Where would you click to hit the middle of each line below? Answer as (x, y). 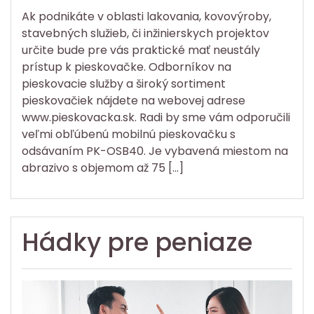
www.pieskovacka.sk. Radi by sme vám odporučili (156, 117)
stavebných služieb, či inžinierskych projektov (145, 33)
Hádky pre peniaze (137, 242)
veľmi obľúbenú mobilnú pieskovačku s (129, 134)
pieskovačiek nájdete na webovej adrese (134, 100)
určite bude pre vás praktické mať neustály (141, 50)
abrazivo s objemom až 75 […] (103, 168)
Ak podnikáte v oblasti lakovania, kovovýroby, (146, 16)
